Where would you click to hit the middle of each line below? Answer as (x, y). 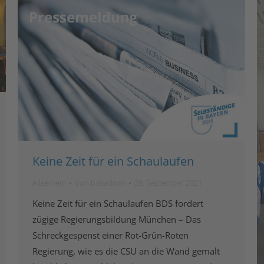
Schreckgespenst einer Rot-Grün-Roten (110, 235)
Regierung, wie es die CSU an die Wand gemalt (126, 251)
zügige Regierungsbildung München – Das (117, 220)
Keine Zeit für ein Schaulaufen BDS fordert (118, 204)
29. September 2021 (168, 183)
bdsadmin (108, 183)
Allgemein (49, 183)
